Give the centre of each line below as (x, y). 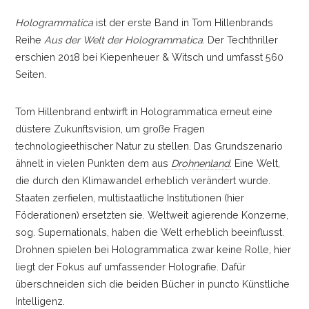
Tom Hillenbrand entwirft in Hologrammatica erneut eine (143, 112)
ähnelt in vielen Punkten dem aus (93, 163)
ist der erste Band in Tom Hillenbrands (183, 23)
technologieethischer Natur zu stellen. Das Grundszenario (149, 146)
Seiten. (30, 74)
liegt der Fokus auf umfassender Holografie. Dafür (130, 267)
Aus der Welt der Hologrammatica (123, 40)
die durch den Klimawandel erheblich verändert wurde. (142, 181)
